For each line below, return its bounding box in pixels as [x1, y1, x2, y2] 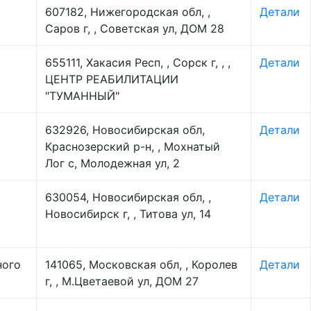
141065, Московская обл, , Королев [45, 258, 237, 271]
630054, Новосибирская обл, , [45, 190, 211, 204]
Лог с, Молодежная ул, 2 [45, 156, 180, 170]
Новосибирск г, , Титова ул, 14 [45, 207, 211, 221]
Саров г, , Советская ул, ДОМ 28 [45, 22, 224, 35]
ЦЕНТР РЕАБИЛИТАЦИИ [45, 72, 178, 86]
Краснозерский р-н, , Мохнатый [45, 140, 220, 153]
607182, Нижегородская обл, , [45, 5, 210, 19]
